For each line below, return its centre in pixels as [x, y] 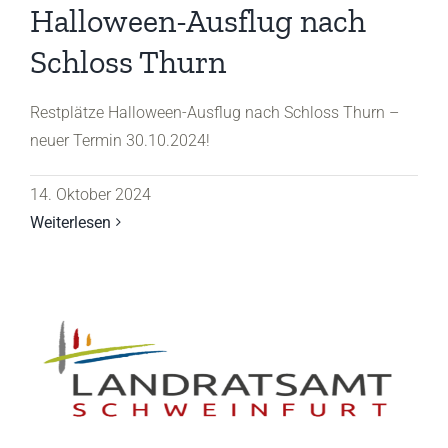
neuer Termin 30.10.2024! [120, 140]
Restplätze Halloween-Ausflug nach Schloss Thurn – [214, 112]
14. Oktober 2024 [90, 194]
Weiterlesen [70, 222]
